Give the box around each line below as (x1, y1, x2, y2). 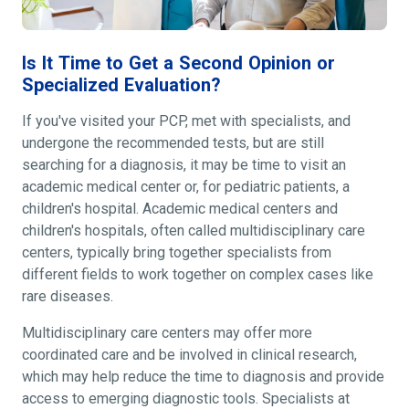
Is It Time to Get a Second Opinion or (22, 53, 335, 74)
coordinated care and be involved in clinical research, (22, 347, 357, 363)
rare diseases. (22, 288, 113, 305)
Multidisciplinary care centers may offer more (22, 325, 312, 341)
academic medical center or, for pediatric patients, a (22, 179, 350, 195)
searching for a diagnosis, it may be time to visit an (22, 157, 346, 173)
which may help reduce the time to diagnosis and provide (22, 369, 384, 385)
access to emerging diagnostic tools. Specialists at (22, 391, 350, 407)
